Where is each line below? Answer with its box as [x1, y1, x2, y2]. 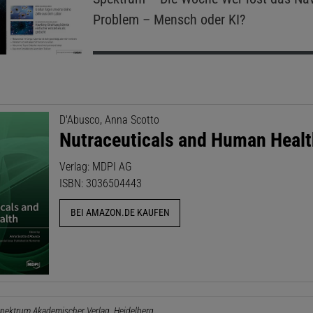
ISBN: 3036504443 [59, 176, 143, 190]
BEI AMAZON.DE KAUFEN [70, 207, 170, 219]
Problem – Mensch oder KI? [92, 11, 245, 29]
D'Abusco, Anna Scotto [59, 112, 160, 126]
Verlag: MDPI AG [59, 159, 133, 173]
